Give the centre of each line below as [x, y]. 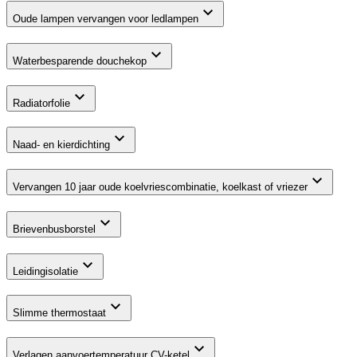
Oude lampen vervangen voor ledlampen [106, 19]
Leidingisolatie [45, 271]
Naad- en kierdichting [61, 145]
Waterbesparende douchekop [80, 61]
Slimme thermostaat [59, 313]
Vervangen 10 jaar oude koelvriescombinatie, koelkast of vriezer [160, 187]
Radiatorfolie [41, 103]
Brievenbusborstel [54, 229]
